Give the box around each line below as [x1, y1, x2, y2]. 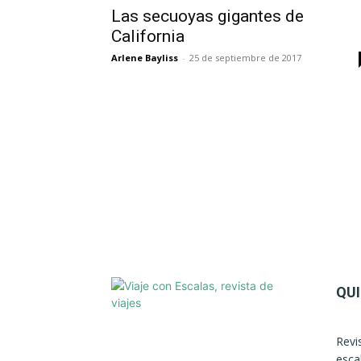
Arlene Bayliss [111, 52, 178, 64]
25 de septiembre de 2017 [189, 52, 301, 64]
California [111, 27, 185, 46]
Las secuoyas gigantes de [111, 6, 304, 26]
